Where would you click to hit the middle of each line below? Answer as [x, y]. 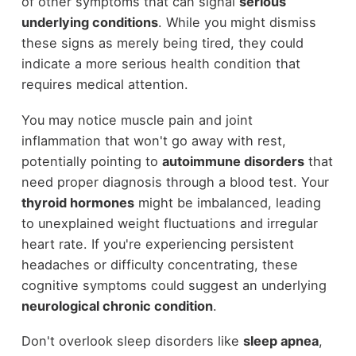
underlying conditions [89, 22]
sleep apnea [281, 341]
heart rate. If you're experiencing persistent [157, 244]
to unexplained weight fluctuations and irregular [169, 223]
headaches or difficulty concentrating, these [159, 264]
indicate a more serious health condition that [161, 63]
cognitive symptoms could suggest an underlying [174, 285]
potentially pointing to [91, 161]
